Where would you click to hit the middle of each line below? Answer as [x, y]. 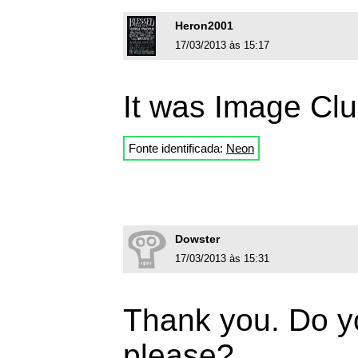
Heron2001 [204, 25]
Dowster [197, 239]
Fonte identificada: [177, 148]
